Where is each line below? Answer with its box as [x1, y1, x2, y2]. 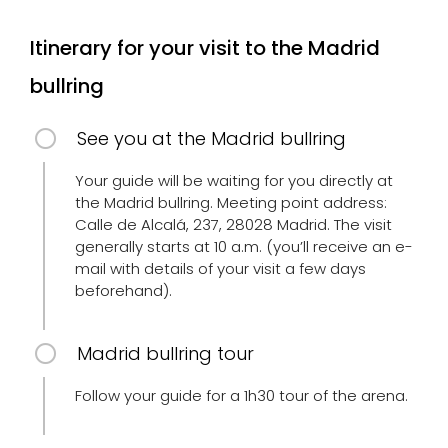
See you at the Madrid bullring [77, 126, 346, 151]
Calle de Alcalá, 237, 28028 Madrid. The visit [75, 214, 392, 235]
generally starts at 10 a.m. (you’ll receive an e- [75, 236, 413, 257]
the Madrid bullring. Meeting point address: [75, 192, 387, 213]
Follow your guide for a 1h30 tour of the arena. [75, 385, 408, 406]
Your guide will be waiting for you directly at [75, 170, 393, 191]
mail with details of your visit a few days [75, 258, 366, 279]
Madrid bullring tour [77, 341, 254, 366]
